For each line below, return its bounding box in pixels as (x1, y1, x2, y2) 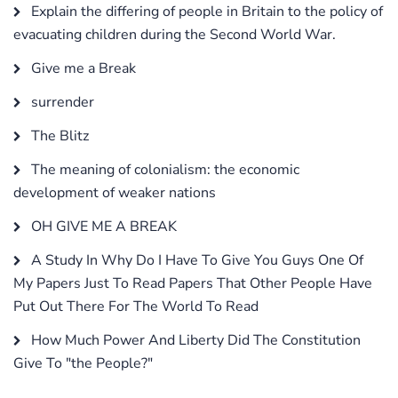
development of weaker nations (13, 182, 216, 203)
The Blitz (28, 125, 89, 146)
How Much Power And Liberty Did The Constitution (28, 330, 361, 350)
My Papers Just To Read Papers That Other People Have (13, 273, 372, 293)
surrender (28, 92, 94, 112)
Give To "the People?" (13, 353, 153, 373)
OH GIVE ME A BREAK (28, 216, 177, 236)
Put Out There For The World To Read (13, 296, 259, 316)
